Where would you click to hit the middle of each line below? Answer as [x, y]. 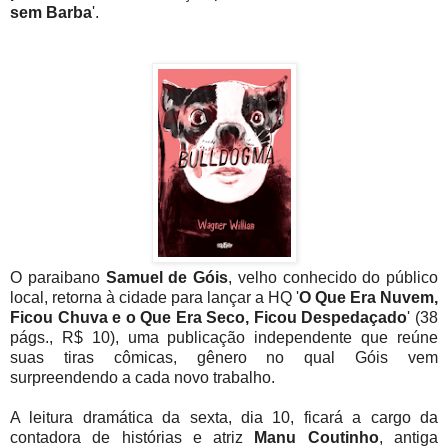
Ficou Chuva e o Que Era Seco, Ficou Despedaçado [209, 318]
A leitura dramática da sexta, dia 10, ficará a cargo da [224, 418]
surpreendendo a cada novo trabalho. [142, 378]
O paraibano [55, 278]
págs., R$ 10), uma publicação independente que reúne [224, 338]
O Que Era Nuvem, [368, 298]
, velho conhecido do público [333, 278]
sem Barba [51, 13]
